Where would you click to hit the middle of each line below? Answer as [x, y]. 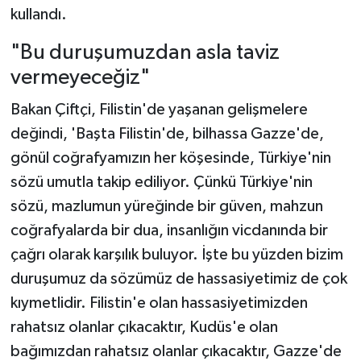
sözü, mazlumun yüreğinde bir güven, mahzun [166, 206]
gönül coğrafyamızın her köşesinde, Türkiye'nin [170, 158]
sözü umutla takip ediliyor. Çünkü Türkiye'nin [161, 182]
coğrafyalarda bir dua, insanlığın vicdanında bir [169, 230]
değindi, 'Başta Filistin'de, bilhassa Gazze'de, [167, 133]
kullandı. [38, 15]
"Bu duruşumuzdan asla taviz [145, 53]
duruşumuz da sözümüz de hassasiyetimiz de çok [178, 278]
